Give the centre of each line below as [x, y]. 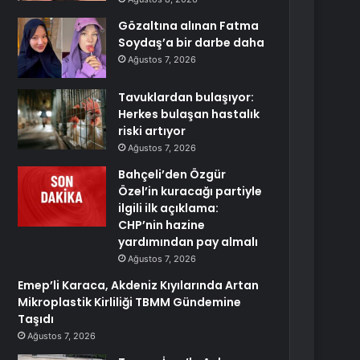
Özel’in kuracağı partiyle [190, 191]
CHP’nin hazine [162, 225]
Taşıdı [36, 319]
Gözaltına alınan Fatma [189, 26]
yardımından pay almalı [188, 242]
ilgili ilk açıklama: [169, 208]
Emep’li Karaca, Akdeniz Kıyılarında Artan [139, 285]
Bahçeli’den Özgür [172, 174]
